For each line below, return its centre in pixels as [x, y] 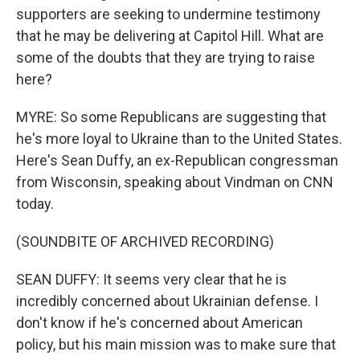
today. [35, 204]
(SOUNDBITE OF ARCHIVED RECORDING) [145, 241]
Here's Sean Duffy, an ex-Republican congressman [177, 160]
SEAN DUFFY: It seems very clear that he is [151, 279]
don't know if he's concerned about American [160, 323]
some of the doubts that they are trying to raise [166, 57]
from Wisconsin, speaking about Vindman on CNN [175, 182]
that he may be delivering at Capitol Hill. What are [170, 36]
